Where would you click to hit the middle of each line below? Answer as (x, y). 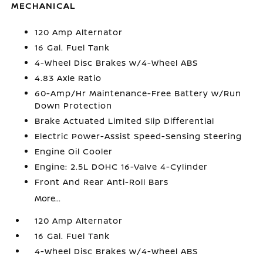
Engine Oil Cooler (74, 151)
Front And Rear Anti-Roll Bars (102, 181)
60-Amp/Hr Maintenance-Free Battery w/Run (138, 93)
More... (48, 198)
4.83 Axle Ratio (68, 77)
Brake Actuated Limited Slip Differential (125, 120)
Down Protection (74, 105)
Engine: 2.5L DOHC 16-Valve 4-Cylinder (122, 166)
